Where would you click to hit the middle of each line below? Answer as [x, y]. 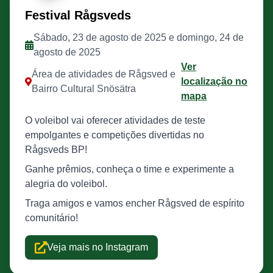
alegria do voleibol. [66, 184]
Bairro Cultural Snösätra [83, 89]
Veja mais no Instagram [97, 247]
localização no [214, 81]
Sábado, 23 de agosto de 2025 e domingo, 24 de [138, 37]
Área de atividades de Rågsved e [103, 74]
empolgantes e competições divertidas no [115, 135]
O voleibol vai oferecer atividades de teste [115, 120]
